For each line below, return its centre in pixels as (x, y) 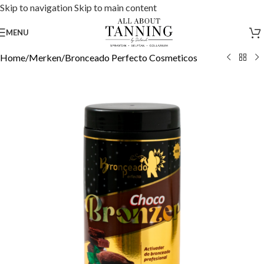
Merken (45, 57)
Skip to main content (115, 7)
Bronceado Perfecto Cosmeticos (131, 57)
